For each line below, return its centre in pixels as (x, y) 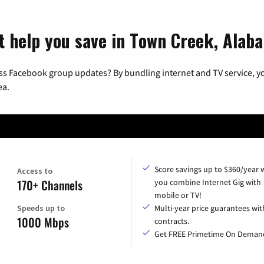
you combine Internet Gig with (208, 182)
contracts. (172, 221)
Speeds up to (41, 208)
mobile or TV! (178, 195)
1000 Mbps (43, 222)
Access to (35, 171)
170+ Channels (50, 185)
